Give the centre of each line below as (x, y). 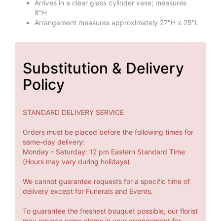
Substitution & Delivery (103, 68)
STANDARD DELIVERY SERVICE (73, 112)
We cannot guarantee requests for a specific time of (106, 182)
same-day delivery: (54, 142)
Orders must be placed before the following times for (108, 132)
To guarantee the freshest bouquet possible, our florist (110, 211)
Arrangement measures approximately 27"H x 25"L (117, 23)
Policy (44, 85)
